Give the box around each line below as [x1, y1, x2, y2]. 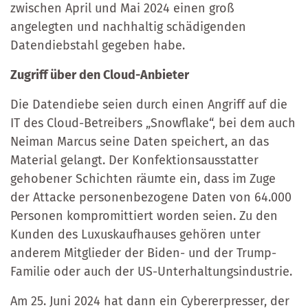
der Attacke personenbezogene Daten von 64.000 [10, 189, 291, 205]
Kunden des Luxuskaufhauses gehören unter [10, 226, 261, 242]
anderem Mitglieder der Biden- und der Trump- [10, 245, 276, 261]
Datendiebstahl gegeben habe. [10, 37, 185, 53]
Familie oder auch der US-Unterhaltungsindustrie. [10, 263, 292, 279]
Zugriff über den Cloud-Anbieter [10, 67, 189, 82]
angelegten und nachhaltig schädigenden [10, 19, 246, 34]
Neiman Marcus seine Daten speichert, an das [10, 133, 269, 149]
